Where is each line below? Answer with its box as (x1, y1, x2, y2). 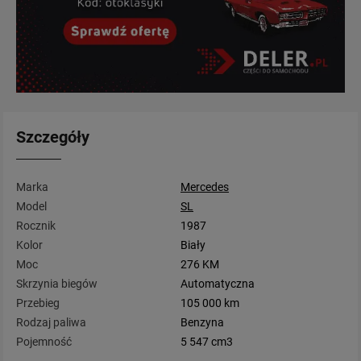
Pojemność (16, 335, 72, 349)
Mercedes (180, 180, 229, 194)
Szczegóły (16, 127, 89, 147)
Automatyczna (180, 277, 255, 291)
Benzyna (180, 316, 224, 330)
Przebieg (16, 297, 60, 310)
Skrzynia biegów (16, 277, 98, 291)
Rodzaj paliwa (16, 316, 86, 330)
